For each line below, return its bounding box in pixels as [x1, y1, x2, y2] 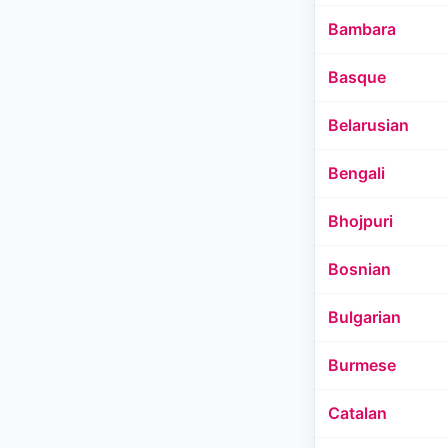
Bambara [328, 19, 396, 39]
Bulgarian [328, 307, 401, 327]
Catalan [328, 403, 387, 423]
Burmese [328, 355, 396, 375]
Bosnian [328, 259, 391, 279]
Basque [328, 67, 386, 87]
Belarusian [328, 115, 409, 135]
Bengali [328, 163, 385, 183]
